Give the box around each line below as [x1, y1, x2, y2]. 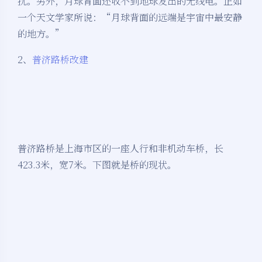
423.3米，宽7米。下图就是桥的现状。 [18, 158, 177, 172]
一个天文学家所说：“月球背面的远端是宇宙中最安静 [18, 11, 242, 25]
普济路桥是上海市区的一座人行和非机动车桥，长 [18, 142, 223, 156]
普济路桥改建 [32, 53, 88, 67]
